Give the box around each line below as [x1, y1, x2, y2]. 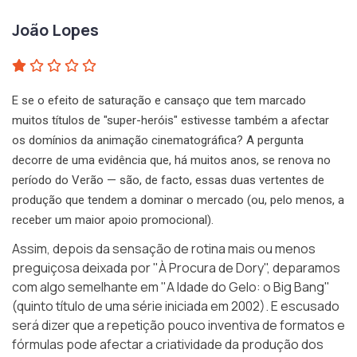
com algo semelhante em [12, 278, 161, 296]
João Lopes [12, 19, 99, 41]
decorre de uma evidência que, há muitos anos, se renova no [12, 153, 331, 168]
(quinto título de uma [12, 297, 132, 316]
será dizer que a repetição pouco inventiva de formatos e [12, 316, 345, 335]
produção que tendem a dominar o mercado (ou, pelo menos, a [12, 193, 344, 208]
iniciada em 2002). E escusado [163, 297, 339, 316]
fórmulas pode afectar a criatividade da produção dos [12, 335, 324, 354]
